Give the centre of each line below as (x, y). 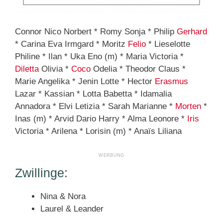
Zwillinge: (41, 172)
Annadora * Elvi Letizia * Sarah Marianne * (95, 107)
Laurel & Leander (72, 209)
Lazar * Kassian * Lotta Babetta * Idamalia (93, 94)
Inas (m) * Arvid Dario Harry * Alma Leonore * (101, 119)
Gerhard (192, 32)
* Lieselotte (168, 44)
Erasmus (171, 82)
